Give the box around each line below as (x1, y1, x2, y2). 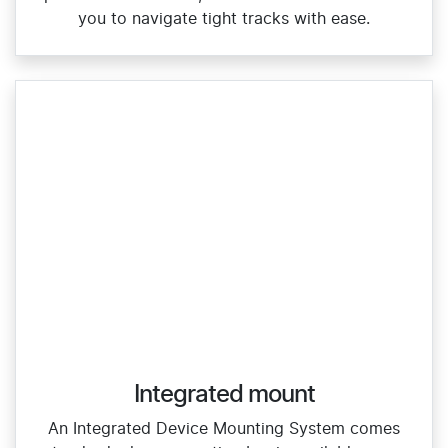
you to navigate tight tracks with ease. (78, 10, 370, 27)
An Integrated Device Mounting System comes (48, 421, 400, 438)
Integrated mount (133, 383, 315, 408)
